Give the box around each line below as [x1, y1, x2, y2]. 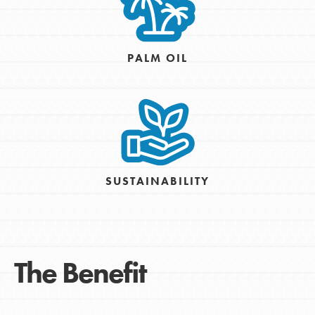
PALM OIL [127, 50, 188, 65]
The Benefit [13, 254, 146, 292]
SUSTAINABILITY [105, 173, 210, 188]
